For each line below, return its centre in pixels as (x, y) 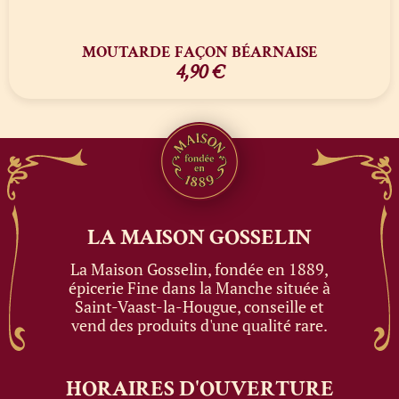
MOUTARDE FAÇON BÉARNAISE (199, 52)
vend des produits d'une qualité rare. (199, 325)
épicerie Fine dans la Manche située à (199, 287)
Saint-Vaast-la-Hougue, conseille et (199, 306)
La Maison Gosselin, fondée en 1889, (199, 269)
